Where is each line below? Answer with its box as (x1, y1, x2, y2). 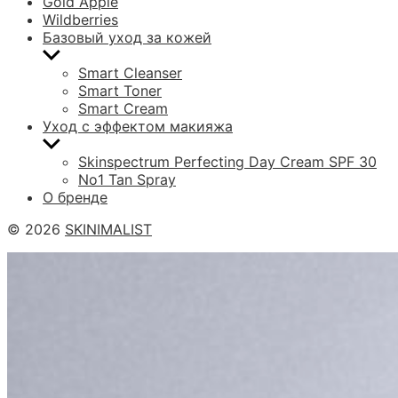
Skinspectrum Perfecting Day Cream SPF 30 (78, 153, 377, 171)
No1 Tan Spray (78, 171, 176, 188)
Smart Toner (78, 82, 162, 99)
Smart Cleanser (78, 64, 182, 82)
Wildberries (43, 11, 118, 28)
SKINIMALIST (65, 220, 152, 238)
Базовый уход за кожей (43, 28, 211, 46)
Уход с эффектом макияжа (43, 117, 233, 135)
